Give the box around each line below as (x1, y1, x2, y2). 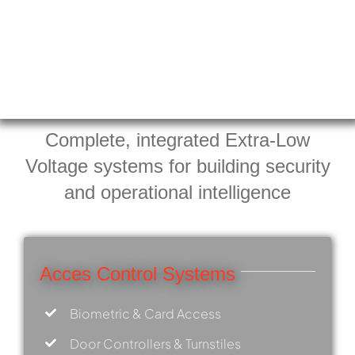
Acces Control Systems (39, 262, 235, 284)
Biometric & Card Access (70, 304, 222, 322)
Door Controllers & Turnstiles (70, 334, 242, 352)
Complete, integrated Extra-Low (45, 128, 310, 151)
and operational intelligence (64, 181, 291, 203)
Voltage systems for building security (25, 155, 330, 177)
